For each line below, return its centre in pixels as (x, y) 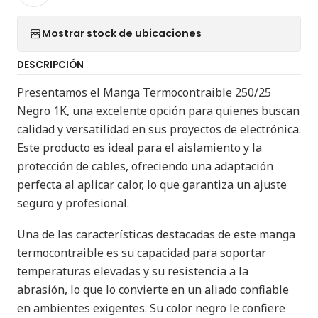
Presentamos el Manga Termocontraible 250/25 (144, 92)
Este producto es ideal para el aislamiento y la (139, 147)
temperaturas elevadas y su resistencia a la (133, 271)
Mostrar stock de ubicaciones (122, 34)
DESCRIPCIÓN (50, 65)
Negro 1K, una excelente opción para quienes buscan (158, 110)
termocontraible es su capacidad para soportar (142, 252)
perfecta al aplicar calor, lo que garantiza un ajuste (152, 184)
